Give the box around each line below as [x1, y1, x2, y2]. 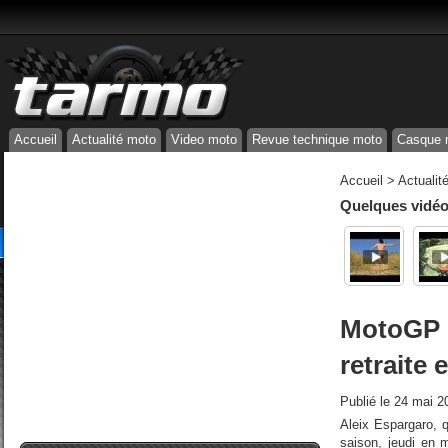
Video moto [171, 132, 237, 147]
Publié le [340, 394, 394, 409]
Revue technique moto [252, 132, 382, 147]
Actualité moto [72, 132, 156, 147]
